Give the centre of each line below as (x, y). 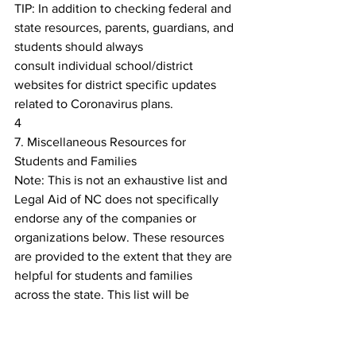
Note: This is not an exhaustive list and (122, 180)
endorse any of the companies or (105, 218)
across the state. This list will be (103, 294)
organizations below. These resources (121, 237)
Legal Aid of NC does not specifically (118, 199)
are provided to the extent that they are (125, 256)
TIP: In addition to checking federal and (124, 8)
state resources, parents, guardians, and (126, 27)
